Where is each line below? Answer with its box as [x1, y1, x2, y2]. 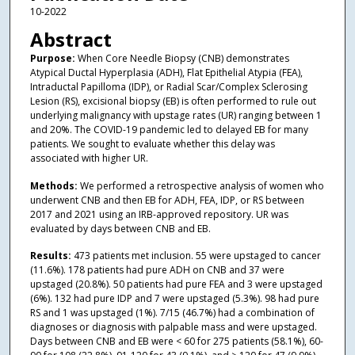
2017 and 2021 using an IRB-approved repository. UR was [29, 207, 288, 221]
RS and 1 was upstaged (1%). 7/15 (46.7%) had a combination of [29, 306, 315, 320]
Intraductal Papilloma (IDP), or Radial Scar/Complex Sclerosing [29, 80, 307, 94]
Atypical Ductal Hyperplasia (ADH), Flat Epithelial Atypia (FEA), [29, 66, 303, 80]
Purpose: [29, 52, 78, 66]
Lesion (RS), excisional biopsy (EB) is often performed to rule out [29, 94, 316, 109]
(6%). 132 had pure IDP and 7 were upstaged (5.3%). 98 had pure [29, 292, 319, 306]
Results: [29, 249, 74, 263]
